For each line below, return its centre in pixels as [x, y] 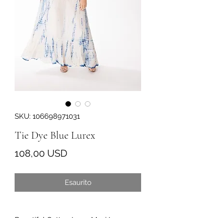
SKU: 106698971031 [47, 116]
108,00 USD [41, 153]
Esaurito [78, 182]
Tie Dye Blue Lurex [55, 135]
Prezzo [82, 153]
